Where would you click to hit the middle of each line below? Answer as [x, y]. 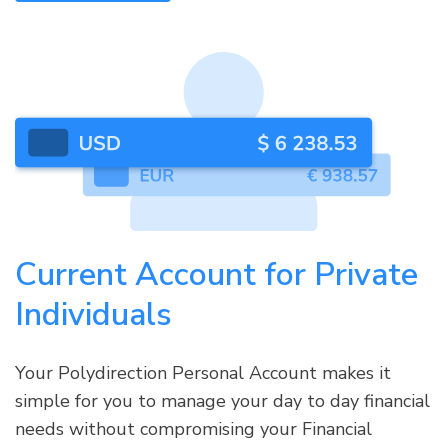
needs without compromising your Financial [193, 428]
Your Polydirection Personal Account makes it [203, 372]
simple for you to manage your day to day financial [222, 400]
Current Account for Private [216, 274]
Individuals [93, 314]
